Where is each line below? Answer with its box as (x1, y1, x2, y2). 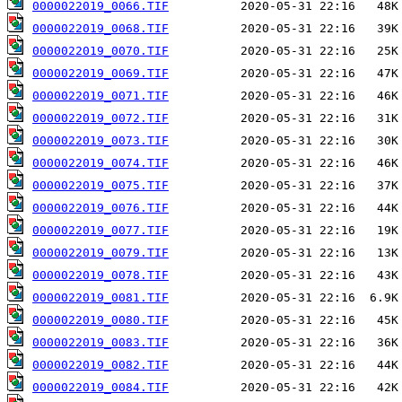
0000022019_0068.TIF (32, 22, 169, 36)
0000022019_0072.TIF (32, 111, 169, 126)
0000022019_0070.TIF (32, 44, 169, 58)
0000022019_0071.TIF (32, 89, 169, 103)
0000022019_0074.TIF (32, 156, 169, 170)
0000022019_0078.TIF (32, 268, 169, 283)
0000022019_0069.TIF (32, 66, 169, 81)
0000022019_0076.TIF (32, 201, 169, 215)
